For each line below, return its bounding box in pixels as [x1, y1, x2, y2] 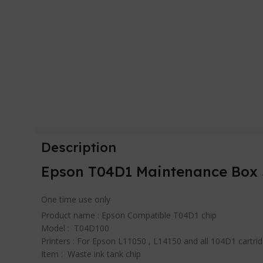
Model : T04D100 [41, 222, 110, 234]
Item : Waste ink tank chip [41, 248, 141, 259]
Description [41, 139, 117, 156]
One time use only [41, 194, 111, 205]
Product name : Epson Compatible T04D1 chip [41, 210, 217, 221]
